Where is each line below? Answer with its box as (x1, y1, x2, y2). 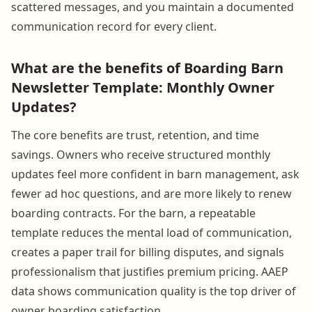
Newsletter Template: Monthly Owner (11, 77, 274, 97)
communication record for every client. (11, 18, 217, 34)
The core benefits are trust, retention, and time (11, 127, 259, 143)
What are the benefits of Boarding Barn (11, 58, 283, 77)
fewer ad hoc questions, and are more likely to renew (11, 185, 292, 201)
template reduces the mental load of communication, (11, 224, 292, 240)
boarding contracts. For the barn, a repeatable (11, 205, 256, 221)
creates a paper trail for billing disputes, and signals (11, 244, 284, 260)
